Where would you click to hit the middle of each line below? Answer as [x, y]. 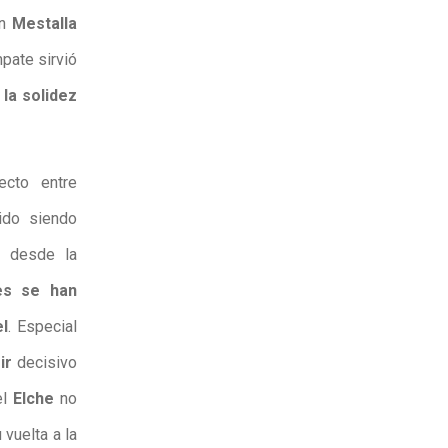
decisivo [45, 362]
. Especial [42, 326]
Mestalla [45, 24]
